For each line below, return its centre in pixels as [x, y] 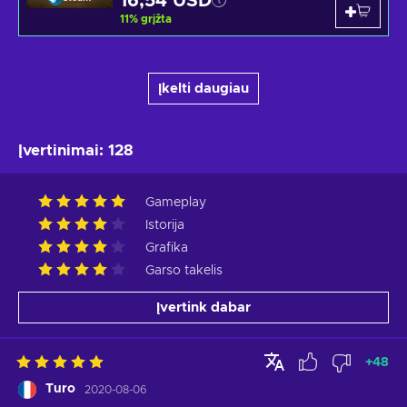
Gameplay [176, 203]
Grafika [167, 248]
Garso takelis [184, 271]
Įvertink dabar [203, 308]
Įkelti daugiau [203, 89]
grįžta [156, 20]
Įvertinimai [59, 151]
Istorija [165, 226]
